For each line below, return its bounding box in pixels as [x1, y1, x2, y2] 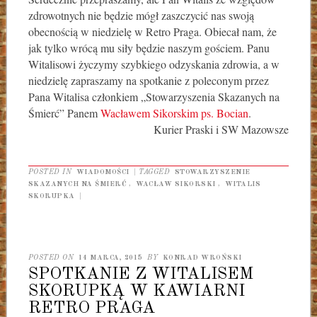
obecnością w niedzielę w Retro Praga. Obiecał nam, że [28, 23, 277, 39]
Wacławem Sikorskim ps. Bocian [100, 105, 248, 120]
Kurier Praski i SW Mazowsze [154, 121, 289, 137]
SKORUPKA [28, 192, 75, 200]
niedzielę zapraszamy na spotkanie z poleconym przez [28, 72, 269, 88]
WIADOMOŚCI [76, 168, 129, 175]
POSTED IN [28, 168, 74, 175]
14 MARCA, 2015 [78, 254, 143, 262]
